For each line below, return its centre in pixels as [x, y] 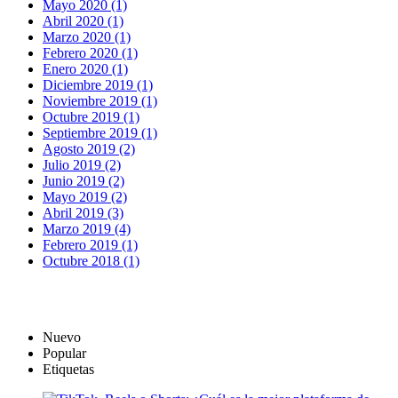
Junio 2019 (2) [84, 180]
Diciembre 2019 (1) [98, 84]
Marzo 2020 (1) [87, 36]
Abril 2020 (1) [83, 20]
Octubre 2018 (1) [91, 260]
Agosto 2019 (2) [89, 148]
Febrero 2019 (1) [90, 244]
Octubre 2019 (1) [91, 116]
